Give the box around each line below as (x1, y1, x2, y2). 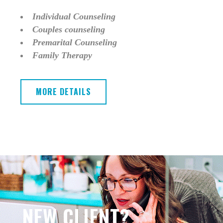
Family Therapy (32, 50, 93, 61)
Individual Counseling (32, 11, 116, 22)
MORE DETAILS (36, 86, 92, 98)
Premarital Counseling (32, 37, 117, 48)
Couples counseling (32, 24, 106, 35)
